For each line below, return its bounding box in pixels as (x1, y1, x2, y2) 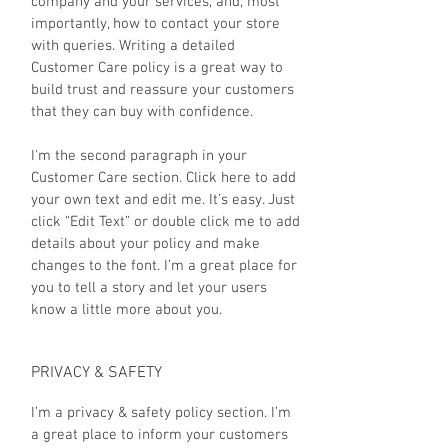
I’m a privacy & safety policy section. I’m (31, 404, 291, 423)
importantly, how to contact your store (31, 15, 280, 34)
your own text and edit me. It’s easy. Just (31, 191, 295, 210)
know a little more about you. (31, 301, 222, 320)
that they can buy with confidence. (31, 103, 253, 122)
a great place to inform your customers (31, 426, 288, 445)
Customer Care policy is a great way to (31, 59, 283, 78)
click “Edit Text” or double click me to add (31, 213, 300, 232)
